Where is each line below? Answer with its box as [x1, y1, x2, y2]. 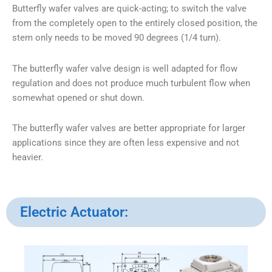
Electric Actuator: [20, 204, 128, 221]
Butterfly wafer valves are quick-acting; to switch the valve [12, 3, 246, 15]
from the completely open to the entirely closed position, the [12, 18, 257, 29]
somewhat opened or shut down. [12, 92, 144, 103]
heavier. [12, 151, 43, 163]
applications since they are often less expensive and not [12, 137, 239, 148]
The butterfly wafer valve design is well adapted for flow [12, 63, 237, 74]
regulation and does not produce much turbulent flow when [12, 77, 250, 89]
